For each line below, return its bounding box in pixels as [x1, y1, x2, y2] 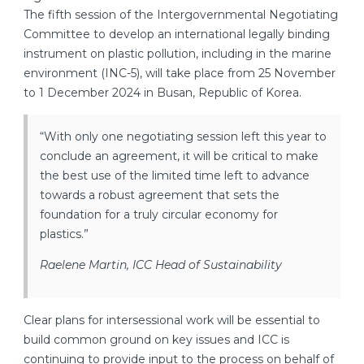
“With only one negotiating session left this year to [40, 129, 327, 145]
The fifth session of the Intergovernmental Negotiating [24, 7, 338, 23]
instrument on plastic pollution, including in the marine [24, 46, 331, 62]
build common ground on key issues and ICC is [24, 332, 289, 348]
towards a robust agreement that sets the [40, 188, 279, 203]
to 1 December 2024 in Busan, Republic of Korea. [24, 85, 301, 101]
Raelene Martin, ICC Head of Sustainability [40, 258, 282, 273]
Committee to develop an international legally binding [24, 27, 330, 42]
